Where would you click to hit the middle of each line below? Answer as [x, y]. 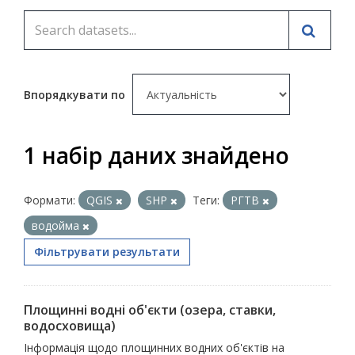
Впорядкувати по [76, 95]
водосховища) [70, 326]
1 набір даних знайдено [157, 155]
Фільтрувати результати [107, 252]
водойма [57, 225]
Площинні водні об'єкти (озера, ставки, [150, 310]
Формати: [50, 200]
